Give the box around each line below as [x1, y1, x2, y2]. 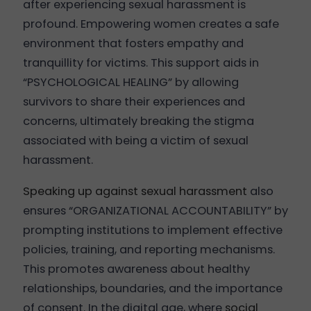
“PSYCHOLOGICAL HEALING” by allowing [22, 74, 239, 91]
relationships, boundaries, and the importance [22, 280, 283, 296]
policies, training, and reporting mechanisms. [22, 241, 275, 258]
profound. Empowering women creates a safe [22, 16, 279, 33]
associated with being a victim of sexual [22, 133, 249, 149]
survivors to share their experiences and [22, 94, 245, 110]
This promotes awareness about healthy [22, 260, 250, 277]
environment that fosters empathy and [22, 35, 244, 52]
